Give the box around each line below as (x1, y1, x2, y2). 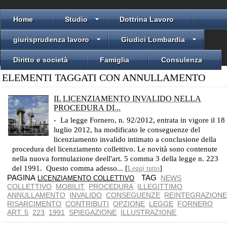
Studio (65, 15, 88, 23)
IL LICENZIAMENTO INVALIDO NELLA (54, 94, 202, 103)
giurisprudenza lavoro (13, 35, 89, 44)
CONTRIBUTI (65, 200, 109, 208)
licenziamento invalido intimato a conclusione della (54, 135, 217, 143)
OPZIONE (113, 200, 145, 208)
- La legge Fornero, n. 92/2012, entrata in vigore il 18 (54, 116, 225, 124)
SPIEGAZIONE (69, 208, 117, 216)
